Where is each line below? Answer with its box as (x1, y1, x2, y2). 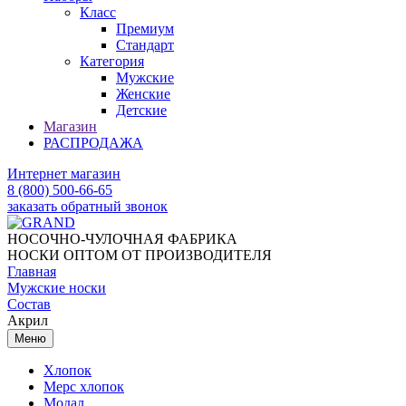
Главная (7, 263, 56, 279)
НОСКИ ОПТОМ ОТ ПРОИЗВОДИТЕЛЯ (7, 246, 272, 263)
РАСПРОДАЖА (43, 134, 143, 150)
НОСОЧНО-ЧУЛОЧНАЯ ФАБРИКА (7, 230, 237, 246)
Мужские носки (7, 279, 106, 295)
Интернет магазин (7, 165, 121, 181)
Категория (80, 53, 144, 69)
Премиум (116, 20, 174, 36)
